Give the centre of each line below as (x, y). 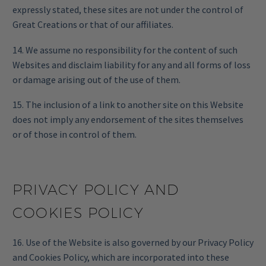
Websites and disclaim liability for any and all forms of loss (132, 64)
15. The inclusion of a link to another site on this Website (128, 105)
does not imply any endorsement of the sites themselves (128, 120)
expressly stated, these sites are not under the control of (128, 10)
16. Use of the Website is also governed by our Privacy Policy (133, 243)
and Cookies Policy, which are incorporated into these (121, 257)
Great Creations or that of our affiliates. (93, 25)
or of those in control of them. (75, 134)
